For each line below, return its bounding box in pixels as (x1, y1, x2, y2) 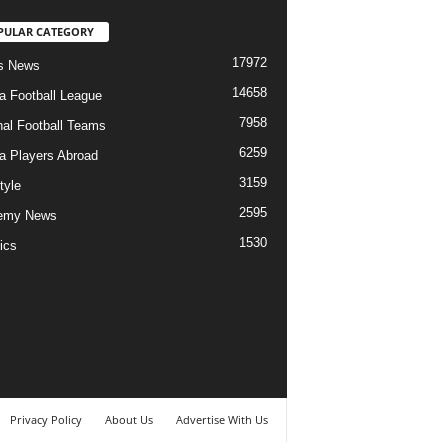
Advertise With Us (175, 411, 268, 427)
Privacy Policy (9, 411, 82, 427)
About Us (104, 411, 153, 427)
